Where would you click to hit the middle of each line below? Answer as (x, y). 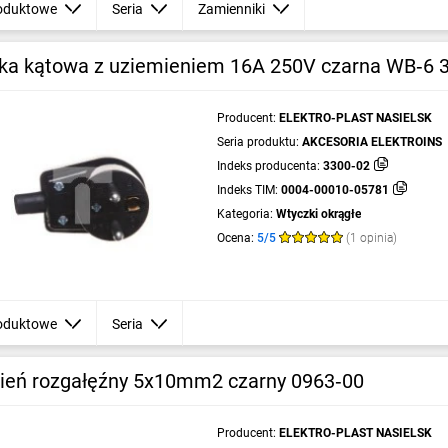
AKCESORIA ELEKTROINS (371, 142)
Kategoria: (244, 214)
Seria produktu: (257, 142)
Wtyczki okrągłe (318, 214)
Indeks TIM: (247, 190)
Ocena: (235, 238)
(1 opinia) (371, 238)
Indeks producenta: (268, 166)
